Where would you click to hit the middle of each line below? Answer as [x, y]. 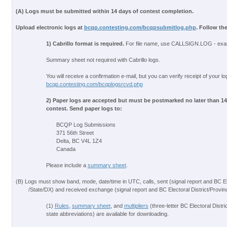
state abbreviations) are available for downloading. [107, 214]
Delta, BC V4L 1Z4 [79, 141]
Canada [66, 149]
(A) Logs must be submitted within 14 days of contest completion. [104, 11]
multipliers [136, 206]
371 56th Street [75, 133]
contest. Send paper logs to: [84, 108]
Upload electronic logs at [50, 27]
